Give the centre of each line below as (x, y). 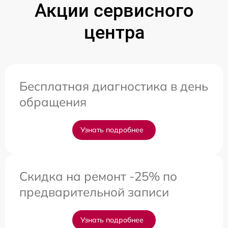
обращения (53, 102)
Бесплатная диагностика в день (114, 86)
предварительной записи (94, 192)
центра (114, 33)
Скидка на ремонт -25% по (98, 176)
